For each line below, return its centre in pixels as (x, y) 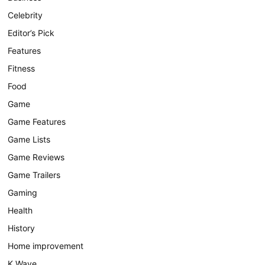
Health (20, 211)
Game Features (37, 122)
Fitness (22, 69)
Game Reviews (36, 157)
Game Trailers (34, 175)
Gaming (23, 193)
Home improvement (46, 246)
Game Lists (29, 140)
